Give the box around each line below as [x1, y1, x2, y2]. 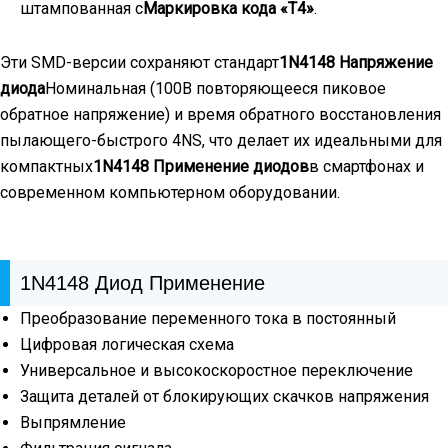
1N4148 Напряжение [279, 52, 433, 72]
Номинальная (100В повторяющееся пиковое [45, 78, 386, 98]
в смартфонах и [309, 156, 424, 176]
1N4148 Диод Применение [20, 271, 265, 294]
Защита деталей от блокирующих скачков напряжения [20, 386, 429, 406]
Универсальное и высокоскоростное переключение [20, 360, 413, 380]
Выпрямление [20, 412, 126, 432]
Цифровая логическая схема [20, 334, 234, 354]
